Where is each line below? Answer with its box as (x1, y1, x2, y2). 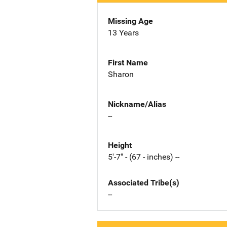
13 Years (108, 28, 139, 37)
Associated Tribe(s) (108, 178, 179, 188)
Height (108, 140, 132, 150)
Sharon (108, 69, 134, 79)
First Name (108, 57, 148, 67)
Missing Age (108, 16, 153, 26)
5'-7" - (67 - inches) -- (108, 152, 179, 162)
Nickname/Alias (108, 99, 166, 109)
